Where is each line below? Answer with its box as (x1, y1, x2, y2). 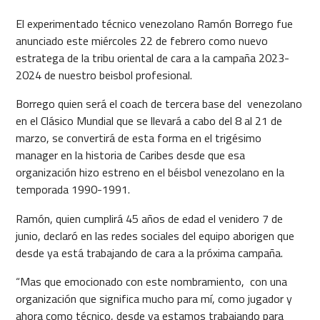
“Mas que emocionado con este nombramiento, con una (15, 272, 287, 290)
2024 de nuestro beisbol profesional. (15, 66, 192, 84)
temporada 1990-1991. (15, 181, 130, 199)
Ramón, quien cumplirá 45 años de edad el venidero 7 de (15, 209, 283, 227)
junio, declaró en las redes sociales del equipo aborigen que (15, 226, 294, 244)
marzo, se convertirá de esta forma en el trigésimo (15, 129, 261, 147)
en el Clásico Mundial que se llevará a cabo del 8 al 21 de (15, 112, 282, 130)
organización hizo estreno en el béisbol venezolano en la (15, 164, 284, 181)
